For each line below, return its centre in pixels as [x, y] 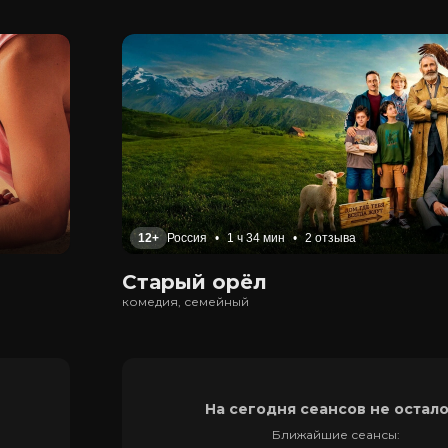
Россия [187, 238]
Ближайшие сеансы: [336, 434]
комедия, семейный [185, 301]
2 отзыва [330, 238]
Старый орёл [194, 282]
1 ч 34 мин [256, 238]
